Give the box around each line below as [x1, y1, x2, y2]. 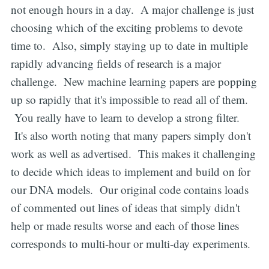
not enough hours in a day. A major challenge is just [10, 1, 254, 17]
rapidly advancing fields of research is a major [10, 55, 221, 71]
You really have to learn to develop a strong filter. [10, 109, 240, 125]
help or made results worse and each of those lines [10, 217, 239, 233]
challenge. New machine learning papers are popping [10, 73, 257, 89]
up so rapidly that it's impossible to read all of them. [10, 91, 248, 107]
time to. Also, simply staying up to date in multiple [10, 37, 248, 53]
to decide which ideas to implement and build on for [10, 163, 250, 179]
